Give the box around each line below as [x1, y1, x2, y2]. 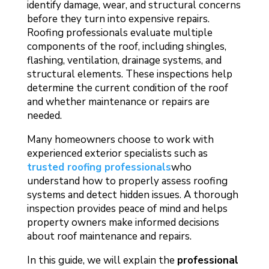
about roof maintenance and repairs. [26, 229, 192, 243]
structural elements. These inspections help [26, 67, 232, 81]
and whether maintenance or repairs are [26, 94, 210, 109]
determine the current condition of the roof [26, 80, 228, 95]
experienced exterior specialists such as [26, 146, 208, 160]
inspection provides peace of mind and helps [26, 201, 228, 216]
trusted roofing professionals [26, 160, 171, 174]
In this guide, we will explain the [26, 253, 177, 267]
